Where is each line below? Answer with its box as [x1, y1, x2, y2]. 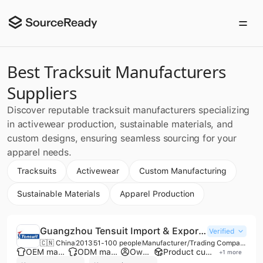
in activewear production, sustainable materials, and [7, 119, 233, 130]
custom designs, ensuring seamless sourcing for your [7, 133, 237, 144]
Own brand [143, 247, 150, 257]
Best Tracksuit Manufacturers [7, 60, 227, 83]
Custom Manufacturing [139, 166, 227, 176]
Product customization [205, 247, 212, 257]
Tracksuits [17, 166, 56, 176]
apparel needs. [7, 147, 72, 158]
